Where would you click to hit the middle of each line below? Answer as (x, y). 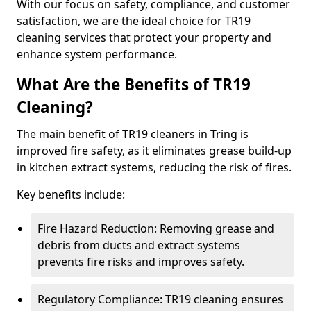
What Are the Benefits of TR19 (134, 84)
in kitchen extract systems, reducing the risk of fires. (154, 167)
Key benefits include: (71, 194)
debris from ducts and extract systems (139, 245)
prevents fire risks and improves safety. (141, 262)
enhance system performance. (97, 54)
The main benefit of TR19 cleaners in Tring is (133, 134)
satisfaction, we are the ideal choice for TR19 (134, 21)
